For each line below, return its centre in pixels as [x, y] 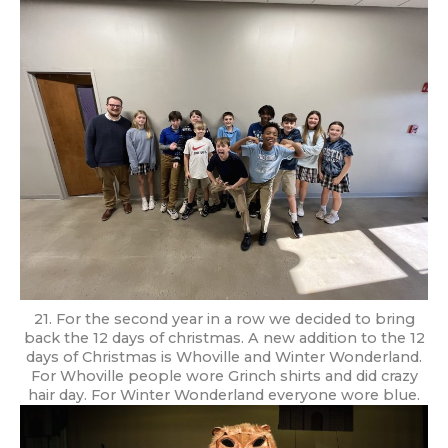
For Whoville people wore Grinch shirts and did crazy [224, 375]
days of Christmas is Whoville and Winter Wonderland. [224, 356]
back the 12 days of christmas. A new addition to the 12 [224, 337]
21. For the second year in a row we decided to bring [224, 318]
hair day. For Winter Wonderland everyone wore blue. [224, 394]
